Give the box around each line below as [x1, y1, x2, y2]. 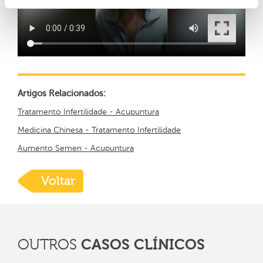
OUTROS [18, 237, 81, 254]
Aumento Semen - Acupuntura [18, 144, 134, 153]
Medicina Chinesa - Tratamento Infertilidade [18, 126, 181, 135]
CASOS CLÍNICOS [81, 236, 205, 254]
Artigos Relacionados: [18, 89, 106, 99]
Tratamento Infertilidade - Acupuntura [18, 107, 159, 117]
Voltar [41, 174, 75, 188]
